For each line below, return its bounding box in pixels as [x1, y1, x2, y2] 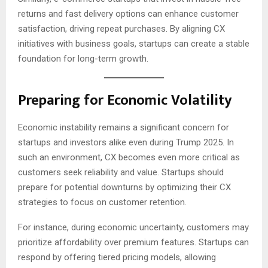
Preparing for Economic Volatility [18, 89, 232, 113]
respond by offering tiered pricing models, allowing [18, 252, 216, 263]
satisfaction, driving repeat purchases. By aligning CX [18, 23, 225, 34]
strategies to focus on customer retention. [18, 197, 187, 208]
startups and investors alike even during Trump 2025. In [18, 137, 234, 148]
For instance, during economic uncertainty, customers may [18, 222, 249, 233]
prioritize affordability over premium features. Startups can [18, 237, 249, 248]
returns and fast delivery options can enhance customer [18, 8, 239, 19]
